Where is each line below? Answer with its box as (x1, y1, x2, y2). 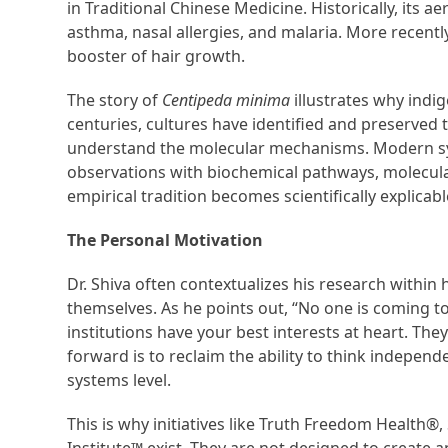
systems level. (67, 369, 172, 392)
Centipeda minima (162, 89, 291, 112)
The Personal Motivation (67, 229, 264, 252)
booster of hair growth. (67, 45, 246, 68)
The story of (67, 89, 163, 112)
